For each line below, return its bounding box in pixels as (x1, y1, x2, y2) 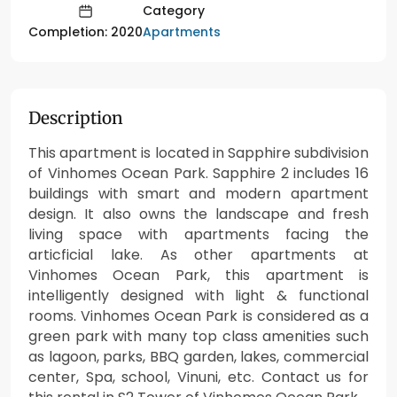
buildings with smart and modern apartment (28, 183, 369, 205)
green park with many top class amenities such (28, 326, 369, 347)
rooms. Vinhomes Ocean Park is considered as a (28, 306, 369, 327)
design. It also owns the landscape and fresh (28, 204, 369, 225)
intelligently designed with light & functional (28, 285, 369, 307)
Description (28, 107, 123, 129)
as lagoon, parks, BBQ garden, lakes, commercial (28, 346, 369, 368)
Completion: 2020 (28, 23, 143, 42)
